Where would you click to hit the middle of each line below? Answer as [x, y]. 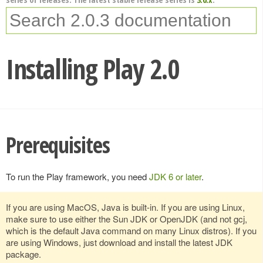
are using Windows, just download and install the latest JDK [119, 242]
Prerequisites [58, 145]
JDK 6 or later [175, 176]
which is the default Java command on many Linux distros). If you [131, 230]
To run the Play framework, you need [77, 176]
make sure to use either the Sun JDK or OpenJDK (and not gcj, [127, 218]
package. [23, 254]
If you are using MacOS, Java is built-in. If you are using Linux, [125, 207]
